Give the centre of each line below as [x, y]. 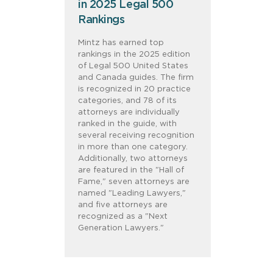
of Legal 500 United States [133, 66]
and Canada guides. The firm [136, 78]
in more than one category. [133, 147]
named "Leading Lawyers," [132, 194]
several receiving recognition [136, 136]
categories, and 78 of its [127, 101]
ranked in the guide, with [127, 124]
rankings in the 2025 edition [134, 55]
